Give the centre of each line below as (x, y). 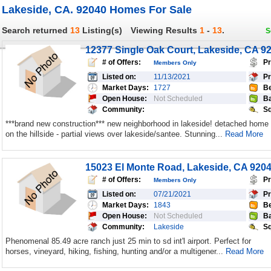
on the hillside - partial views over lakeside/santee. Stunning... (115, 134)
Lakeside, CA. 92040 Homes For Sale (97, 10)
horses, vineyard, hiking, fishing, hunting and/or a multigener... (116, 251)
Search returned (36, 30)
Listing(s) (102, 30)
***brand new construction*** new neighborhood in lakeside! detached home (137, 124)
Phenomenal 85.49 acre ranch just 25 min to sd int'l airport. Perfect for (128, 241)
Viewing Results (165, 30)
